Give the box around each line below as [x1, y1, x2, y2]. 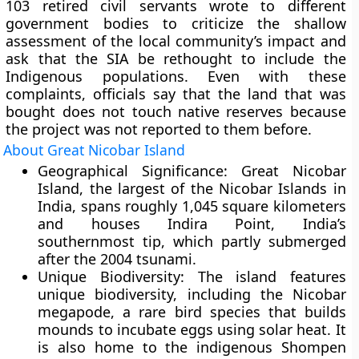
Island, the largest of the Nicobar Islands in [38, 179, 346, 198]
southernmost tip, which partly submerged [38, 232, 346, 251]
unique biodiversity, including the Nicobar [38, 284, 346, 304]
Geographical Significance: [38, 161, 228, 180]
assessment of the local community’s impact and [6, 31, 346, 50]
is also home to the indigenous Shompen [38, 337, 346, 357]
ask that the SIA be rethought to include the [6, 49, 346, 68]
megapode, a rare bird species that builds [38, 302, 346, 321]
